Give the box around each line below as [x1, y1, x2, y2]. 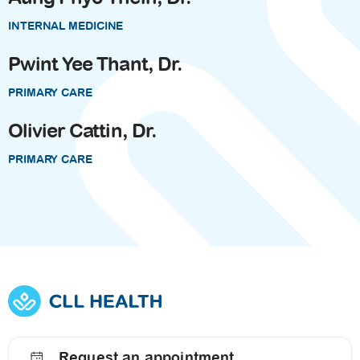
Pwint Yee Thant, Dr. [8, 52, 182, 76]
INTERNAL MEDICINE [8, 19, 124, 33]
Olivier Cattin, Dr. [8, 119, 157, 143]
